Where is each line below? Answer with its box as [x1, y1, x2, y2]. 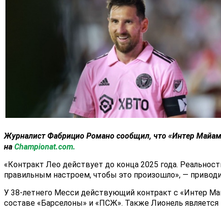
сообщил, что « [114, 131, 172, 141]
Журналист [4, 131, 47, 141]
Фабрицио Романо [47, 131, 114, 141]
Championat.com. [14, 142, 75, 152]
